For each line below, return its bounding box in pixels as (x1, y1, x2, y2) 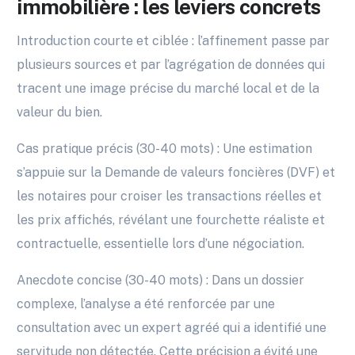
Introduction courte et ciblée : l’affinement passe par (17, 33, 330, 49)
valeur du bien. (17, 105, 103, 120)
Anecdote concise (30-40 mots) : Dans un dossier (17, 273, 305, 288)
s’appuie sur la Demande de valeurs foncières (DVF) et (17, 165, 336, 181)
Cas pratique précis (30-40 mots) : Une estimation (17, 141, 313, 157)
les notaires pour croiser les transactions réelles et (17, 189, 323, 204)
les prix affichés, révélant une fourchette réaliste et (17, 212, 326, 228)
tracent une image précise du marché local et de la (17, 81, 320, 97)
